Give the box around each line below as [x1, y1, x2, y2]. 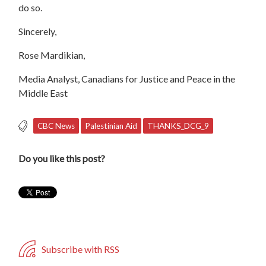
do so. [18, 1, 43, 13]
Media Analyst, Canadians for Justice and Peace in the [18, 72, 236, 84]
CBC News [37, 121, 75, 131]
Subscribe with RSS [40, 243, 120, 255]
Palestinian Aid [85, 121, 138, 131]
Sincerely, [18, 25, 57, 37]
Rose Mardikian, [18, 49, 85, 61]
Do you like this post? [18, 153, 106, 164]
